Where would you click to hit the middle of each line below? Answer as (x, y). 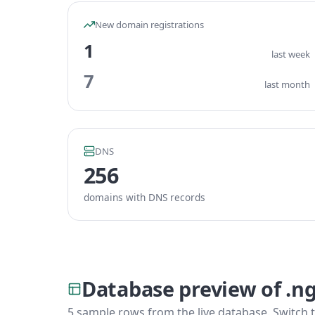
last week (291, 54)
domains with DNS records (144, 197)
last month (287, 84)
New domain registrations (149, 25)
